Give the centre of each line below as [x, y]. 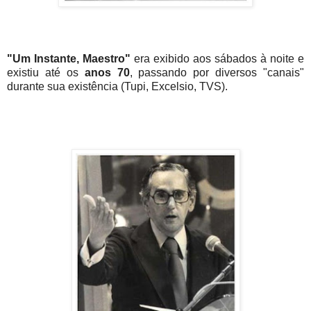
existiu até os [46, 72]
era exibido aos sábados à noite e [217, 58]
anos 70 [107, 72]
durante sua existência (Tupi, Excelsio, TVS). [117, 86]
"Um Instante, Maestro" [69, 58]
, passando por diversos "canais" [217, 72]
